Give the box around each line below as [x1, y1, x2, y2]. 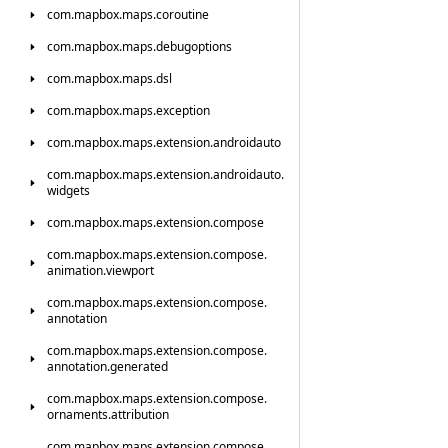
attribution [111, 406, 169, 423]
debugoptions [156, 38, 232, 55]
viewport [106, 262, 154, 279]
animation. [47, 262, 106, 279]
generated [110, 358, 168, 375]
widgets [47, 182, 90, 199]
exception [156, 102, 210, 119]
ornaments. [47, 406, 111, 423]
